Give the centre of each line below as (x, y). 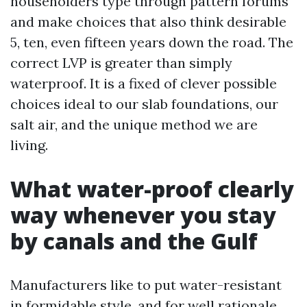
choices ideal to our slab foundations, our (144, 104)
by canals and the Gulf (134, 241)
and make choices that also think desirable (148, 22)
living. (29, 145)
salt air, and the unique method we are (134, 124)
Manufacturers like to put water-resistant (146, 285)
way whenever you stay (143, 215)
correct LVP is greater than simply (121, 63)
